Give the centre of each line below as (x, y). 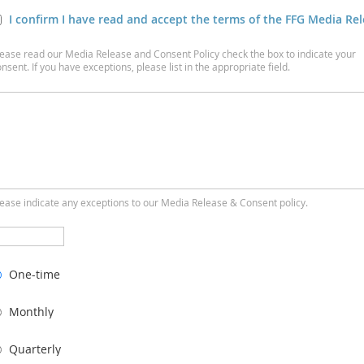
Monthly (31, 312)
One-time (35, 274)
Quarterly (35, 349)
